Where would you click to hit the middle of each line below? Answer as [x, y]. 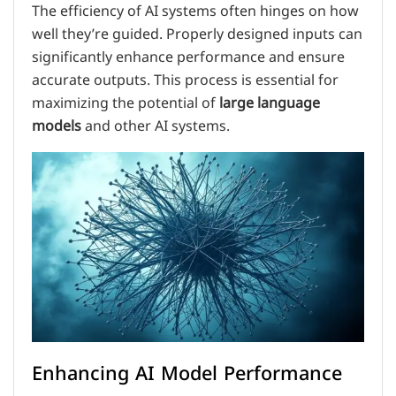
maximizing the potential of [126, 103]
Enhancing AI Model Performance [187, 374]
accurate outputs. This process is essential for [185, 80]
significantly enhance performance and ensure [188, 57]
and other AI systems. [156, 126]
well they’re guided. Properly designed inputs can [197, 34]
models [57, 126]
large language [270, 103]
